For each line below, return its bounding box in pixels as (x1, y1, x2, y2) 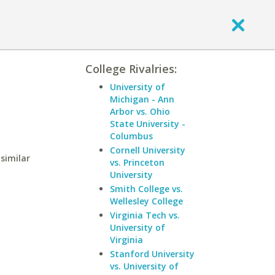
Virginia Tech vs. (110, 209, 180, 221)
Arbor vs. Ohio (110, 106, 170, 117)
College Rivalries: (85, 61, 177, 76)
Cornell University (110, 144, 185, 156)
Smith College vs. (110, 183, 183, 195)
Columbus (110, 130, 153, 142)
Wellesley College (110, 195, 183, 207)
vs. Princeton (110, 157, 165, 168)
